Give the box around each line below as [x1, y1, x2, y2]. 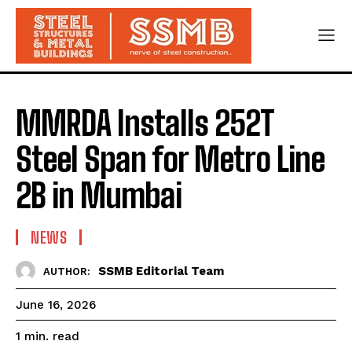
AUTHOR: [43, 265, 90, 277]
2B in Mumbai [16, 176, 181, 215]
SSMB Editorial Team [98, 263, 224, 278]
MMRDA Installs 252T [16, 104, 274, 143]
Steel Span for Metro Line [16, 140, 324, 179]
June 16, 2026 [16, 298, 96, 313]
